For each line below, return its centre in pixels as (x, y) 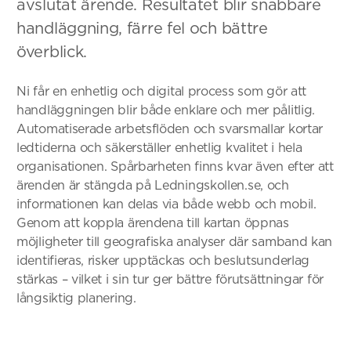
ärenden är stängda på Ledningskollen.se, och (153, 185)
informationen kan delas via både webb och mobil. (166, 204)
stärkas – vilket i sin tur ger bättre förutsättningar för (170, 279)
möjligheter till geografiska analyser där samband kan (175, 241)
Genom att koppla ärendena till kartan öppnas (153, 223)
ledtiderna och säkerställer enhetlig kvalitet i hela (159, 147)
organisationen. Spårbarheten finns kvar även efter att (175, 166)
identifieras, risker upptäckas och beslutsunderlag (163, 260)
